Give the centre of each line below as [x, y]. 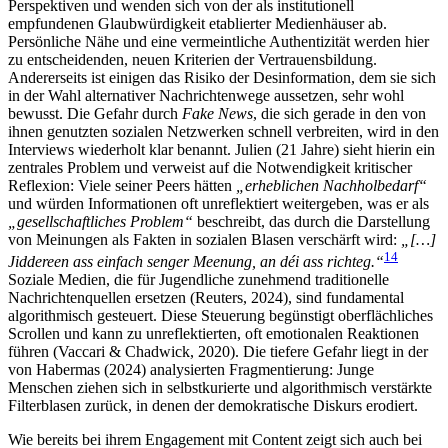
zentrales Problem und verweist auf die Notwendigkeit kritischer [210, 167]
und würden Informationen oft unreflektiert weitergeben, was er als [218, 203]
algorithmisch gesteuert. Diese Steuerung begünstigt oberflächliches [220, 316]
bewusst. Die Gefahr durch [95, 113]
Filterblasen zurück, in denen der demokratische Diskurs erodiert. [213, 406]
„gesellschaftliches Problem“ [100, 221]
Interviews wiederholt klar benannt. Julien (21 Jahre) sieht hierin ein [221, 149]
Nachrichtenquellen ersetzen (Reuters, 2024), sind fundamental [206, 298]
